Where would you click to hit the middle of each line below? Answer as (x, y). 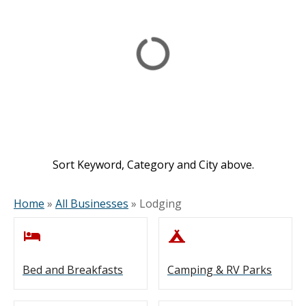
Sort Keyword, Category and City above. (153, 165)
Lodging (161, 203)
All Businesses (92, 203)
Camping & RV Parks (220, 269)
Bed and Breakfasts (73, 269)
